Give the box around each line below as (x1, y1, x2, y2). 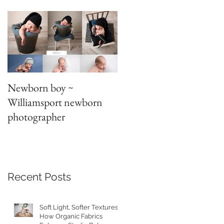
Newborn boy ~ (7, 80, 73, 95)
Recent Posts (7, 170, 71, 183)
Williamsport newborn (7, 95, 102, 109)
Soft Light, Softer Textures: (39, 203, 119, 211)
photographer (7, 109, 65, 124)
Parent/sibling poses (117, 80, 201, 95)
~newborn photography (117, 95, 217, 109)
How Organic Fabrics (39, 212, 102, 220)
